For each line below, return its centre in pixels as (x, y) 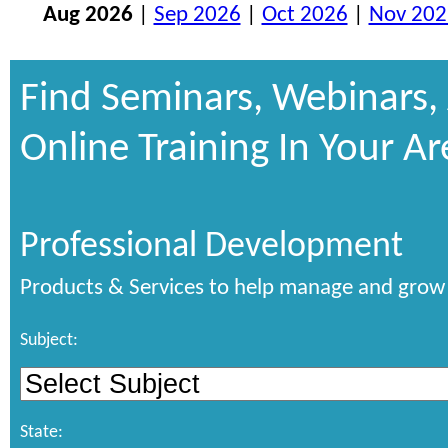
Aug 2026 (87, 15)
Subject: (49, 340)
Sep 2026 (197, 15)
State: (41, 432)
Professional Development (211, 246)
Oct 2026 (304, 15)
